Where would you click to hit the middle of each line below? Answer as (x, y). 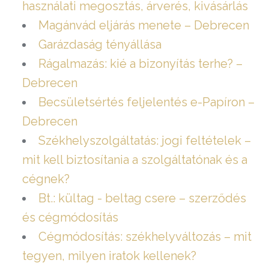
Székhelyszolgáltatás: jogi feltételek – (144, 141)
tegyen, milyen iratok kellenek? (109, 256)
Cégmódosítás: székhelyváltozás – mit (145, 237)
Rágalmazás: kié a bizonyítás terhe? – (140, 64)
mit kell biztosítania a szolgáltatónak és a (134, 160)
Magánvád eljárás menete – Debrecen (144, 26)
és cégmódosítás (70, 218)
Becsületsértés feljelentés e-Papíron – (146, 102)
